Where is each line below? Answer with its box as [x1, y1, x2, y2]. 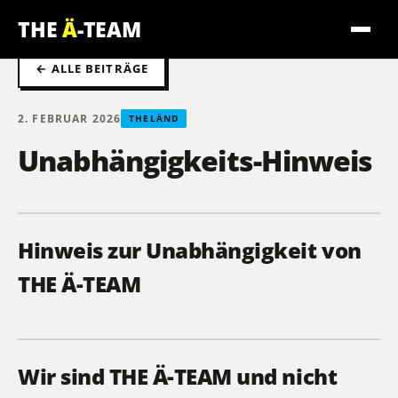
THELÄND [129, 113, 179, 125]
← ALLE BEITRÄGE [36, 60, 148, 76]
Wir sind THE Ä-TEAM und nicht [18, 362, 338, 392]
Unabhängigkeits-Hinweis [18, 141, 372, 180]
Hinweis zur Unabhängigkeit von [18, 235, 362, 266]
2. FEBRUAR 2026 [18, 111, 122, 125]
